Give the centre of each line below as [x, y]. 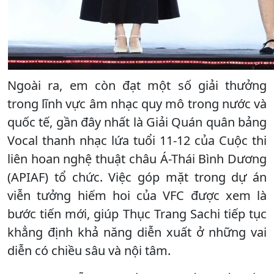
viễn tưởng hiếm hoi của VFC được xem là [137, 195]
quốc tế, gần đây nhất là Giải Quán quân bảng [137, 122]
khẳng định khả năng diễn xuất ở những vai [137, 232]
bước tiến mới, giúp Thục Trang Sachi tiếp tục [137, 213]
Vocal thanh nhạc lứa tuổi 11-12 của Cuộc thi [137, 140]
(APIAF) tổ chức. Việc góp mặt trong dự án [137, 177]
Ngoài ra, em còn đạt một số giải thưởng [137, 85]
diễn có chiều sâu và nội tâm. [89, 250]
